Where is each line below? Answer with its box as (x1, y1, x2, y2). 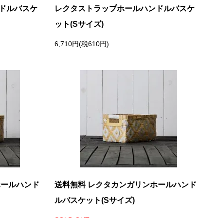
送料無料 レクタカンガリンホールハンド (54, 181, 197, 189)
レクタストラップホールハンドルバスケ (54, 4, 195, 13)
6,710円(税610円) (54, 40, 109, 48)
